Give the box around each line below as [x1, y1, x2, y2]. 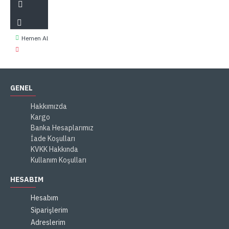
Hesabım [31, 193, 58, 202]
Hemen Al [21, 34, 48, 42]
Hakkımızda [31, 101, 67, 111]
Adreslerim [31, 217, 65, 227]
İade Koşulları [31, 133, 75, 143]
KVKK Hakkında [31, 144, 78, 154]
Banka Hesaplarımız [31, 123, 94, 132]
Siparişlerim [31, 205, 68, 215]
